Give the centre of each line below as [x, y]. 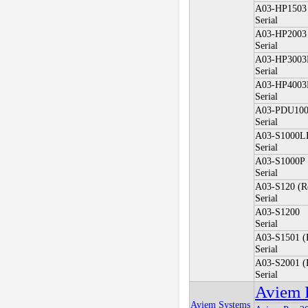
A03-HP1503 [280, 9]
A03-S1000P [280, 161]
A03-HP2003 [280, 34]
